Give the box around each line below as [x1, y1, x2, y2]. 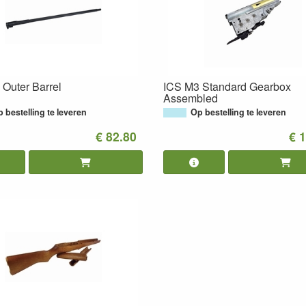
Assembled [163, 89, 218, 106]
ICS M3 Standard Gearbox [163, 78, 291, 94]
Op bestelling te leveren [191, 105, 286, 118]
